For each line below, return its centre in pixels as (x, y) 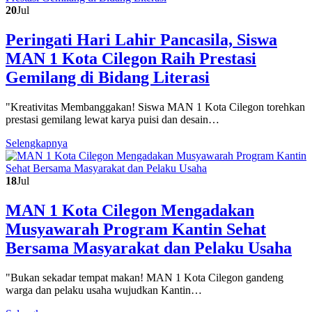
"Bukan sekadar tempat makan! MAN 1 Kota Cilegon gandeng (145, 278)
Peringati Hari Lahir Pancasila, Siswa (141, 40)
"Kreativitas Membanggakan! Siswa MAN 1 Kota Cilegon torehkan (155, 107)
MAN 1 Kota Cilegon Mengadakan (130, 211)
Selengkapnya (37, 143)
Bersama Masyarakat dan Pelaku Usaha (149, 248)
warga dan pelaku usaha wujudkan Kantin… (104, 290)
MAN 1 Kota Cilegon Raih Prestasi (131, 59)
